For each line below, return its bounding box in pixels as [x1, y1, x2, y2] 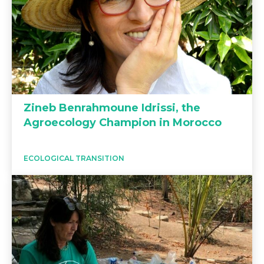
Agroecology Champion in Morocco [24, 115, 222, 129]
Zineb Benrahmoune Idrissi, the [24, 101, 200, 114]
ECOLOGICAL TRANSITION [24, 153, 124, 163]
